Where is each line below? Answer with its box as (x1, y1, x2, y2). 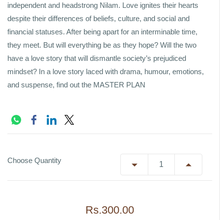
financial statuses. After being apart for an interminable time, (7, 27, 197, 36)
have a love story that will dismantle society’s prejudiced (7, 54, 186, 62)
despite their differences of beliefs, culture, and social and (7, 14, 190, 23)
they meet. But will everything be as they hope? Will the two (7, 41, 196, 49)
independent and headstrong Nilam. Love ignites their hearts (7, 1, 198, 9)
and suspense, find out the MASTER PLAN (7, 81, 145, 89)
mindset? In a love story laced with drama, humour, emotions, (7, 67, 204, 76)
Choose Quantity (7, 156, 61, 165)
